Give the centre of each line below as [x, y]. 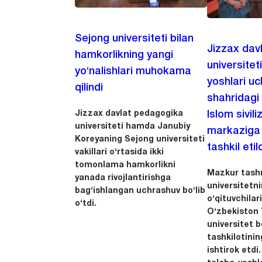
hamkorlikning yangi [124, 55]
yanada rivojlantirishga [123, 178]
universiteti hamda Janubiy [133, 126]
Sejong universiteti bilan [135, 38]
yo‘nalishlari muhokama [133, 71]
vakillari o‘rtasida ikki [120, 152]
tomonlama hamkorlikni [125, 165]
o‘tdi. [86, 204]
